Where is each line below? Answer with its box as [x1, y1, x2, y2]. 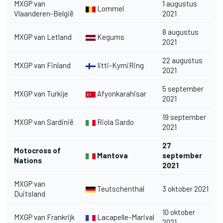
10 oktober [162, 207, 195, 217]
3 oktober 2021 [162, 184, 209, 193]
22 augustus [162, 55, 203, 65]
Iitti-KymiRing [96, 60, 144, 70]
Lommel [96, 3, 124, 13]
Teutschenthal [96, 184, 144, 193]
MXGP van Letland [14, 32, 72, 41]
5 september [162, 84, 204, 93]
